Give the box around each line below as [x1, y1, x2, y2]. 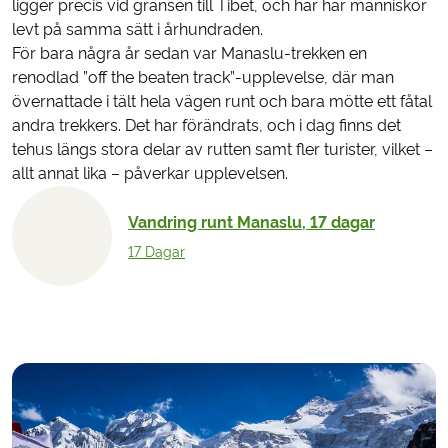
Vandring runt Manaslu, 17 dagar [128, 212, 375, 232]
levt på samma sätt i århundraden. [12, 20, 263, 40]
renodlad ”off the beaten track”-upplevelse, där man [12, 68, 394, 88]
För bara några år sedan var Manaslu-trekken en [12, 44, 367, 64]
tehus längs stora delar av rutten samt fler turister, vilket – [12, 140, 433, 160]
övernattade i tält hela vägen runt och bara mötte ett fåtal [12, 92, 432, 112]
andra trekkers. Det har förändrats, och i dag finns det [12, 116, 401, 136]
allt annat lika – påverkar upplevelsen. [12, 164, 288, 184]
